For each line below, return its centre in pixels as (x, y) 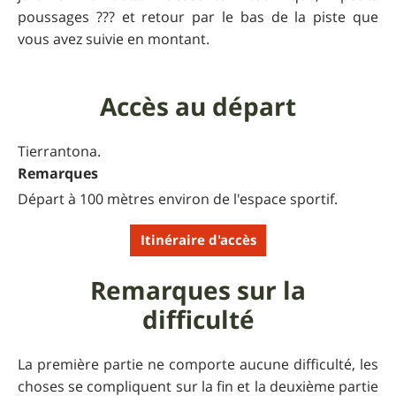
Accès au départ (198, 106)
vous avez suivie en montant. (114, 38)
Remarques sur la (198, 290)
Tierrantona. (59, 151)
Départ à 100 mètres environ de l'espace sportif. (178, 198)
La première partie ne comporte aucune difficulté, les (198, 364)
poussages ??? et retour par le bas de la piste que (198, 16)
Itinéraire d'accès (198, 240)
